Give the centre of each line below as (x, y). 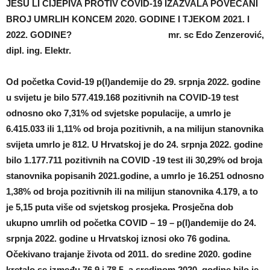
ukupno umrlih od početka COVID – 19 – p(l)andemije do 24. (131, 222)
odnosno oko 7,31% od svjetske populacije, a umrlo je (118, 113)
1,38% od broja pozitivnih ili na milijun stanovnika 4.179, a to (132, 191)
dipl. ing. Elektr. (39, 50)
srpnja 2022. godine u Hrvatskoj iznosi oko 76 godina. (118, 238)
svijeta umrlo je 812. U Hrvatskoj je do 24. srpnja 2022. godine (134, 144)
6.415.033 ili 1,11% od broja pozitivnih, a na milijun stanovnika (135, 128)
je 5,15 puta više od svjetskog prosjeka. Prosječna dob (120, 207)
